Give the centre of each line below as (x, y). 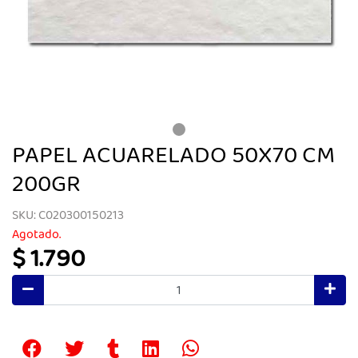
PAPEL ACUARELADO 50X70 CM (173, 156)
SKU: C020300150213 (68, 215)
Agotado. (36, 235)
